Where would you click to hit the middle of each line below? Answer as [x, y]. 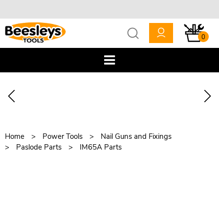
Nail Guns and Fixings [136, 136]
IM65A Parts [101, 147]
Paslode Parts [39, 147]
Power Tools [63, 136]
